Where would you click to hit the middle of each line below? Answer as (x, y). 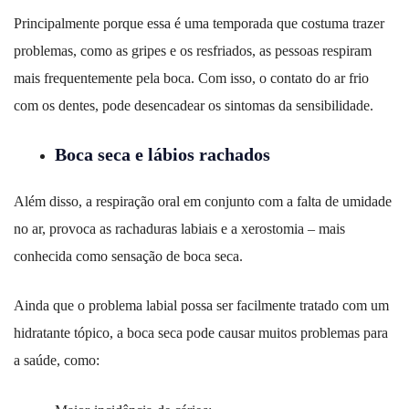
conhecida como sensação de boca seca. (128, 257)
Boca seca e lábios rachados (163, 155)
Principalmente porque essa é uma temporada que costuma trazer (199, 24)
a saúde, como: (57, 361)
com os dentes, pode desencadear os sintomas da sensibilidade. (194, 106)
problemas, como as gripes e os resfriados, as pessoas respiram (193, 51)
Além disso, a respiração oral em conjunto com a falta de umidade (203, 202)
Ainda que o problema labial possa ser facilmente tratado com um (201, 306)
